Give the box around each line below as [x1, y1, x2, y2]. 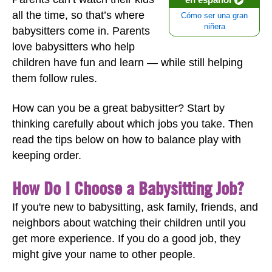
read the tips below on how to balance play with [12, 133, 241, 146]
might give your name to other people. [12, 248, 195, 260]
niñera [203, 22, 225, 31]
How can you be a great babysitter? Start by [12, 101, 225, 114]
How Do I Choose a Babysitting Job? [12, 177, 244, 199]
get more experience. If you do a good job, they [12, 233, 240, 245]
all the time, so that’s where [12, 9, 144, 21]
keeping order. [12, 149, 81, 161]
